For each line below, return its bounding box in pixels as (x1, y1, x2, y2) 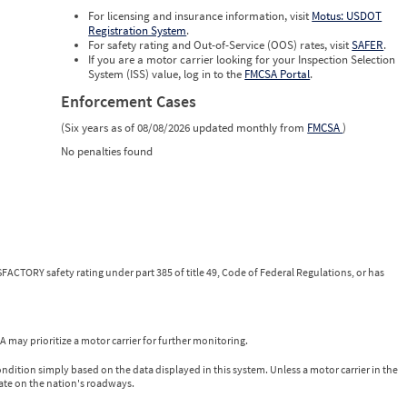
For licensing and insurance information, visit (88, 8, 313, 25)
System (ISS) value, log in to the (88, 66, 245, 83)
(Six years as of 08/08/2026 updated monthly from (61, 120, 308, 136)
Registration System (88, 23, 187, 39)
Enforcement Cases (61, 91, 197, 113)
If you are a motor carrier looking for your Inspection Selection (88, 52, 396, 68)
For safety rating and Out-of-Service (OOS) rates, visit (88, 37, 352, 54)
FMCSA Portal (244, 66, 311, 83)
